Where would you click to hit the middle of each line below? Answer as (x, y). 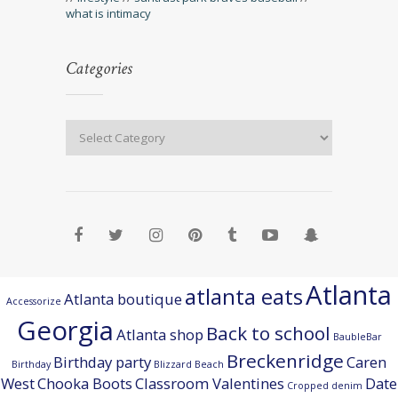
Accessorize (34, 301)
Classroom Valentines (210, 383)
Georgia (65, 330)
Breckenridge (285, 360)
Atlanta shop (159, 334)
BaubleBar (357, 336)
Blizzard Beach (189, 364)
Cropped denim (325, 385)
